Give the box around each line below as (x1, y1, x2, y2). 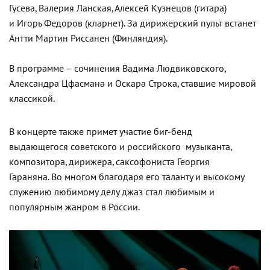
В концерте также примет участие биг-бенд (9, 127, 192, 137)
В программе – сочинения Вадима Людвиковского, (9, 63, 225, 74)
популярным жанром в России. (9, 202, 140, 213)
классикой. (9, 93, 55, 104)
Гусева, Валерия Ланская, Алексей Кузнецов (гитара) (9, 3, 227, 14)
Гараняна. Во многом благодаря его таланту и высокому (9, 172, 244, 183)
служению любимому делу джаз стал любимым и (9, 187, 215, 198)
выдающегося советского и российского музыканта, (9, 142, 231, 152)
